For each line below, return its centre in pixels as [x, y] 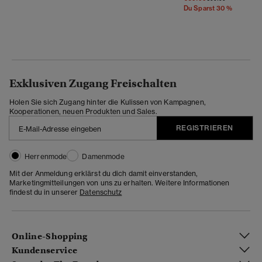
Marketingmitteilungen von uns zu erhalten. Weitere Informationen [120, 182]
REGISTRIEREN [204, 127]
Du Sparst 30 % [208, 8]
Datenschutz [101, 192]
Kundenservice [45, 251]
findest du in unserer [45, 192]
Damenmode [103, 156]
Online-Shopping [50, 237]
